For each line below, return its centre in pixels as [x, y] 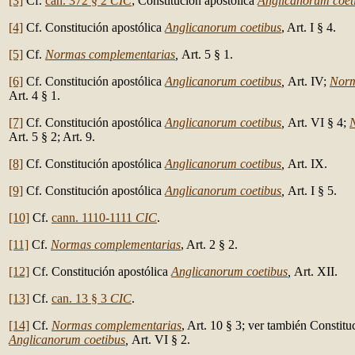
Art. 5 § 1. [207, 54]
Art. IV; [309, 81]
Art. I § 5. [312, 191]
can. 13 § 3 [81, 298]
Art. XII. [316, 271]
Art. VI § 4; [319, 122]
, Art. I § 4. [309, 27]
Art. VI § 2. [161, 340]
